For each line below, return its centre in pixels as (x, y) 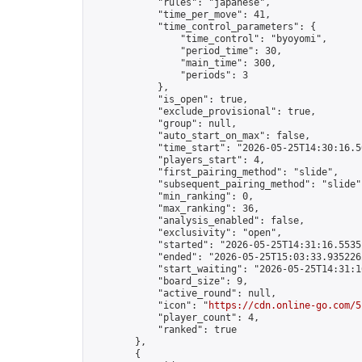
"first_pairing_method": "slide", (214, 172)
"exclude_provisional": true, (203, 112)
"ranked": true (163, 330)
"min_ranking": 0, (172, 196)
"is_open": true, (169, 99)
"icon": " (149, 305)
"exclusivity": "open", (186, 233)
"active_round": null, (183, 293)
